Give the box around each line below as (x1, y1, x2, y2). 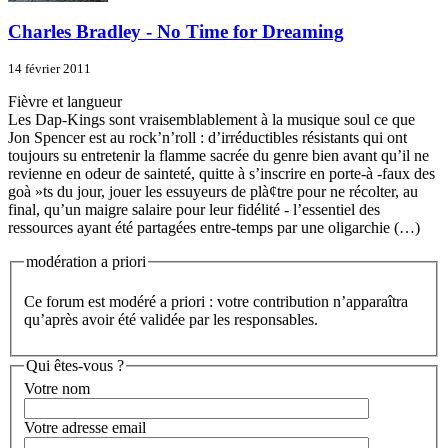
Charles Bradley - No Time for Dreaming (8, 20, 344, 42)
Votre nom (24, 380, 90, 398)
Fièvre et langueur (8, 93, 122, 111)
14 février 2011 (8, 61, 91, 77)
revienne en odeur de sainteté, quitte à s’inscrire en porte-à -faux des (8, 165, 435, 183)
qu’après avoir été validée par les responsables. (24, 310, 318, 328)
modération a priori (26, 253, 146, 271)
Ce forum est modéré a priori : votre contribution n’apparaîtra (24, 292, 408, 310)
